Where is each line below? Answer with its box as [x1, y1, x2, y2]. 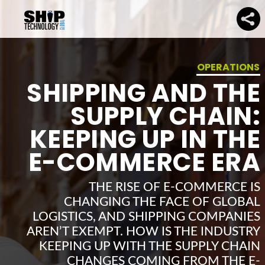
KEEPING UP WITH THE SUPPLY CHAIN [39, 240, 260, 253]
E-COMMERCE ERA [28, 144, 260, 180]
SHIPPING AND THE [27, 75, 260, 111]
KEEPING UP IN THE [30, 121, 260, 157]
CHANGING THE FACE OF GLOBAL [64, 195, 260, 208]
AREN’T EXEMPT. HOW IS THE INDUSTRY [27, 225, 260, 238]
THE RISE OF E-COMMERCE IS [89, 180, 260, 193]
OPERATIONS [197, 60, 260, 74]
